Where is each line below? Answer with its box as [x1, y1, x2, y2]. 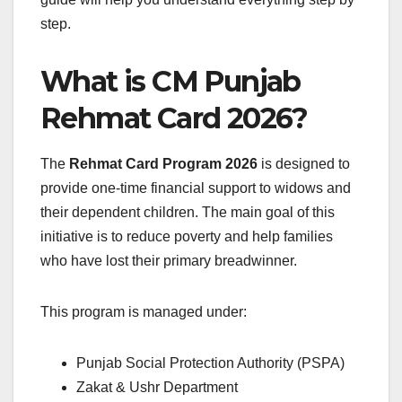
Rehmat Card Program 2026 [69, 156, 258, 172]
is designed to [258, 156, 350, 172]
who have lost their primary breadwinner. [40, 253, 297, 269]
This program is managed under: [40, 304, 247, 320]
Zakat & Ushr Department [76, 380, 238, 396]
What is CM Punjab [40, 63, 301, 99]
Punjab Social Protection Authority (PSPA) [76, 355, 345, 371]
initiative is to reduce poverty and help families [40, 229, 333, 245]
